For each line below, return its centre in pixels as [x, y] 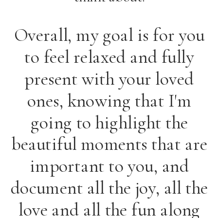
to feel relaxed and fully [109, 57]
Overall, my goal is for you [109, 35]
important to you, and [109, 166]
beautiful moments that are [109, 144]
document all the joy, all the [109, 188]
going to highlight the [109, 122]
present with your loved [109, 79]
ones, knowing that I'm [109, 100]
